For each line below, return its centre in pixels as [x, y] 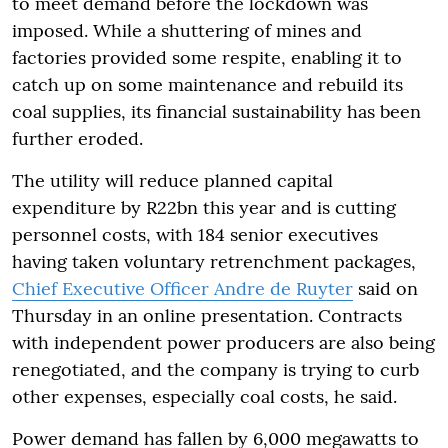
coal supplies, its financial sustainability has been [216, 111]
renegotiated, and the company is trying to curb [215, 369]
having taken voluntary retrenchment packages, [214, 261]
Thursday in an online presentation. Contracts [207, 315]
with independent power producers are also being [223, 342]
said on [385, 288]
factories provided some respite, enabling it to [207, 57]
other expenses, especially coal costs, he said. [204, 396]
